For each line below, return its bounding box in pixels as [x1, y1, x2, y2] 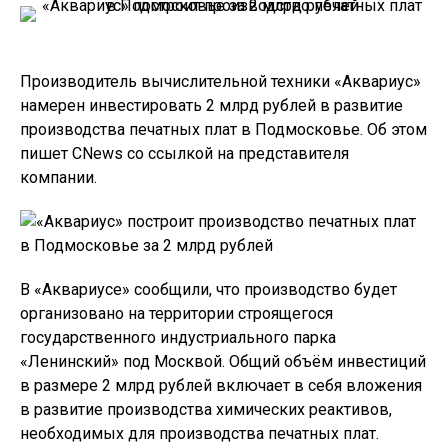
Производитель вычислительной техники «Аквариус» [20, 72, 421, 91]
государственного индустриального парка [20, 328, 336, 347]
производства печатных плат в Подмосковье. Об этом [20, 120, 427, 139]
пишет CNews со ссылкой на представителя [20, 144, 349, 163]
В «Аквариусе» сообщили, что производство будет [20, 280, 397, 299]
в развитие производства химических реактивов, [20, 400, 392, 419]
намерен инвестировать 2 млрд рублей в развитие [20, 96, 403, 115]
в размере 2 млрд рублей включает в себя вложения [20, 376, 422, 395]
